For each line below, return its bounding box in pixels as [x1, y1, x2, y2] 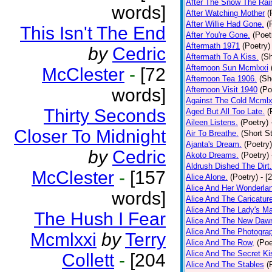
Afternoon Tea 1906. [186, 74, 257, 83]
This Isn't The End [20, 23, 166, 43]
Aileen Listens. [186, 118, 238, 127]
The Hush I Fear [34, 209, 166, 229]
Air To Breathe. [186, 129, 239, 138]
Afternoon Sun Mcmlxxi [186, 63, 268, 72]
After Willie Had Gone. [186, 19, 264, 29]
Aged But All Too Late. [186, 107, 265, 116]
